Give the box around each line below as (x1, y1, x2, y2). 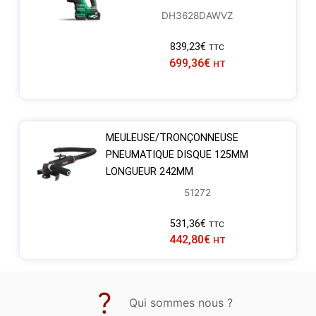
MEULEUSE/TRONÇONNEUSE (105, 131, 238, 144)
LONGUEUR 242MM (105, 165, 193, 178)
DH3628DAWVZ (161, 10, 233, 22)
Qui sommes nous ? (129, 296, 233, 310)
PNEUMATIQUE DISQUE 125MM (105, 148, 248, 161)
